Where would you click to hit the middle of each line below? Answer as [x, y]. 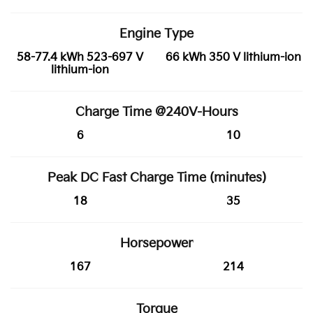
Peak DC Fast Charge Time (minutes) [156, 177]
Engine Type [156, 34]
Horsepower [156, 243]
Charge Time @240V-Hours [156, 112]
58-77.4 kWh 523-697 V [80, 57]
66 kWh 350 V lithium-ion [233, 57]
